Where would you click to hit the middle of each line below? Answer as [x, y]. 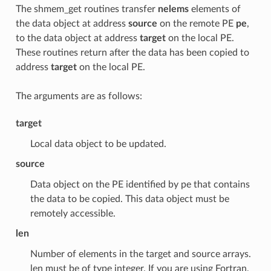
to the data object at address [77, 38]
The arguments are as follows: [79, 96]
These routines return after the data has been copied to [132, 52]
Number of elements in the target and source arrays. [140, 254]
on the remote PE [196, 23]
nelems [173, 9]
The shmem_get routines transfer [87, 9]
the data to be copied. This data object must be [129, 199]
